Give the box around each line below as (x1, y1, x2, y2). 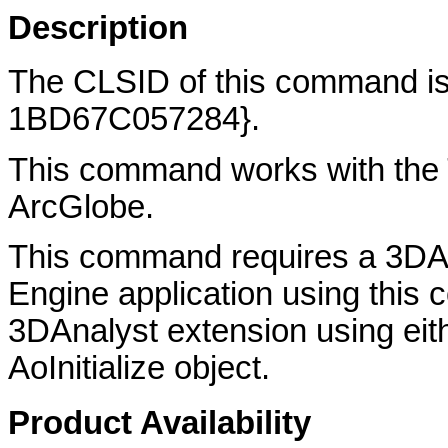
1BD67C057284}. (8, 101, 260, 138)
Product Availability (8, 404, 311, 441)
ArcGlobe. (8, 188, 154, 225)
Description (8, 9, 188, 46)
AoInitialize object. (8, 349, 270, 386)
